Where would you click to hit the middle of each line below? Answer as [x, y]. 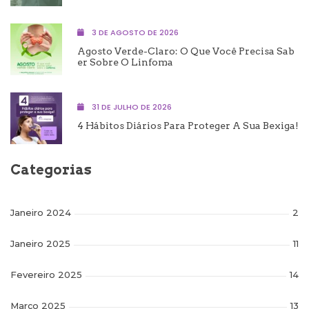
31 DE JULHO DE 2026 [131, 107]
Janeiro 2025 [40, 243]
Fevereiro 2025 [46, 274]
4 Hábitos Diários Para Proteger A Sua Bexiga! [188, 125]
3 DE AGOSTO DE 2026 [134, 32]
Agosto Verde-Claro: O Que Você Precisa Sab [186, 51]
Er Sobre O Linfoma [125, 62]
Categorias [51, 169]
